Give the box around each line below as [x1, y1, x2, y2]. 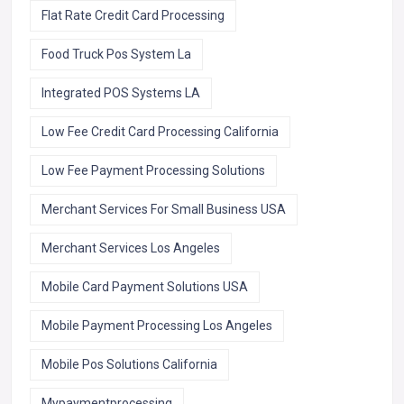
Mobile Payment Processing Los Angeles [41, 318, 272, 334]
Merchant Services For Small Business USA [41, 202, 286, 217]
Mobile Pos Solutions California [41, 357, 217, 372]
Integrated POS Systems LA [41, 86, 200, 101]
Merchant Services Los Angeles [41, 241, 220, 256]
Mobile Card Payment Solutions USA [41, 280, 248, 295]
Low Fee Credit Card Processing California [41, 124, 279, 140]
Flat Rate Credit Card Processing [41, 8, 225, 23]
